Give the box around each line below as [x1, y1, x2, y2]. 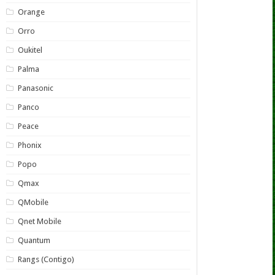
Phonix [17, 141, 42, 150]
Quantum [17, 236, 50, 246]
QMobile [17, 198, 48, 207]
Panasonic [17, 83, 53, 93]
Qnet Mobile [17, 217, 61, 227]
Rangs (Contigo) [17, 255, 74, 265]
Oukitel [17, 45, 42, 55]
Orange [17, 7, 45, 17]
